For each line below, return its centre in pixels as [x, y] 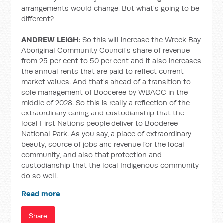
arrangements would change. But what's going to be [111, 8]
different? [38, 19]
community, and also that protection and [92, 155]
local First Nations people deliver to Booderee [100, 123]
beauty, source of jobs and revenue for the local [103, 144]
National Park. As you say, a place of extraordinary [107, 134]
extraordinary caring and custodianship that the [103, 113]
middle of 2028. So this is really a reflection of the [106, 102]
